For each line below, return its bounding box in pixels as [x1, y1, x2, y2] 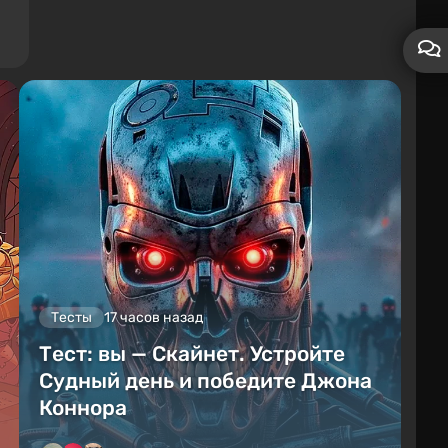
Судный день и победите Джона [38, 367, 372, 393]
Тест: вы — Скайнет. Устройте [38, 340, 345, 366]
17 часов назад [103, 308, 203, 326]
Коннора [38, 394, 127, 420]
